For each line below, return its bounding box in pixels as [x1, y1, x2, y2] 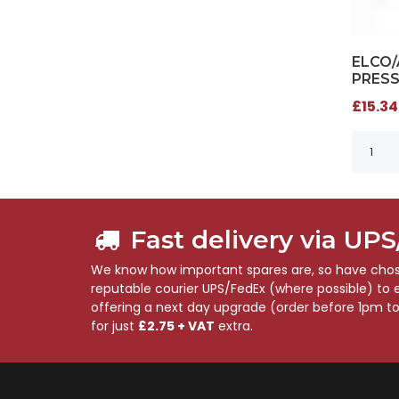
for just [91, 317, 138, 336]
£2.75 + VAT [138, 317, 215, 336]
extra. [215, 317, 253, 336]
